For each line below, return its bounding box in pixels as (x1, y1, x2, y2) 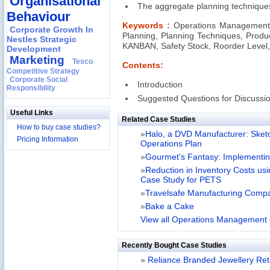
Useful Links (10, 108, 53, 117)
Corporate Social (10, 75, 67, 84)
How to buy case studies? (17, 123, 101, 131)
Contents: (122, 61, 163, 70)
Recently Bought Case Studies (122, 241, 227, 250)
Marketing (10, 54, 64, 66)
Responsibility (7, 84, 55, 92)
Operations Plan (140, 139, 202, 148)
